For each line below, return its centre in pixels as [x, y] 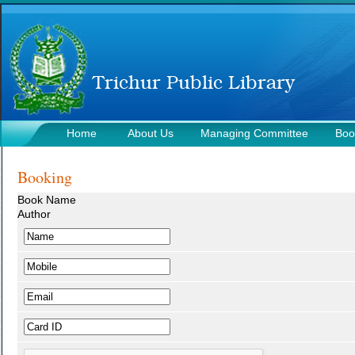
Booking [44, 177]
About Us [150, 133]
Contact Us [41, 160]
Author [34, 214]
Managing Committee [254, 133]
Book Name [46, 200]
